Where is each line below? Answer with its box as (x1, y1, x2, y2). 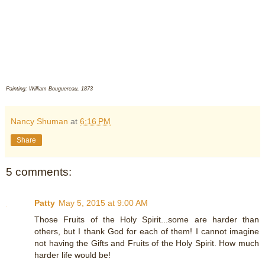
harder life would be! (34, 250, 111, 260)
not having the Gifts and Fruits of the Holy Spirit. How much (34, 238, 259, 248)
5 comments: (6, 166, 72, 179)
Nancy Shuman (11, 117, 68, 127)
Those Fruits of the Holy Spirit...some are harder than (34, 214, 259, 224)
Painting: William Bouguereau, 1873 (6, 86, 93, 92)
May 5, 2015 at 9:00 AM (59, 198, 148, 208)
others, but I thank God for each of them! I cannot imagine (34, 226, 259, 236)
